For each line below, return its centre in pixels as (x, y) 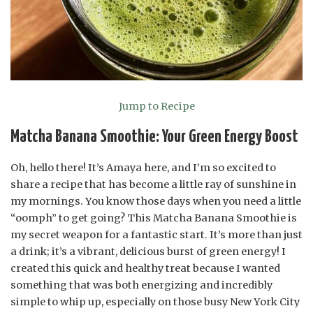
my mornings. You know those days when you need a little (156, 202)
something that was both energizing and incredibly (141, 285)
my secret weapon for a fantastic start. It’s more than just (156, 235)
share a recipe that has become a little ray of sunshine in (153, 185)
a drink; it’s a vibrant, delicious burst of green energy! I (148, 252)
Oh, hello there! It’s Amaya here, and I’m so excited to (143, 168)
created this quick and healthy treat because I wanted (145, 269)
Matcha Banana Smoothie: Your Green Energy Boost (154, 137)
